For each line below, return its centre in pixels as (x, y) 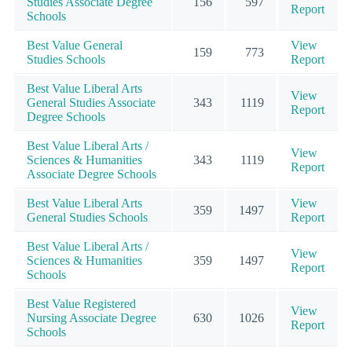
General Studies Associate (91, 103)
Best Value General (75, 46)
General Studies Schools (87, 218)
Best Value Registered (81, 304)
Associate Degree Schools (92, 174)
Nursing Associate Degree (92, 318)
